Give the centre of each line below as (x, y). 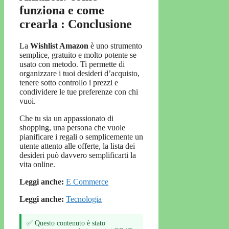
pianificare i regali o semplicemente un (81, 137)
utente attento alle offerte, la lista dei (77, 146)
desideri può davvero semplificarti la (78, 155)
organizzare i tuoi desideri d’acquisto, (79, 74)
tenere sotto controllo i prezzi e (69, 83)
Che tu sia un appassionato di (66, 119)
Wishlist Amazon (59, 46)
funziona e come (62, 10)
